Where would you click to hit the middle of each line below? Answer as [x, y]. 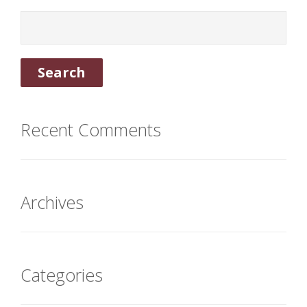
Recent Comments [91, 130]
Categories [62, 275]
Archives [52, 202]
